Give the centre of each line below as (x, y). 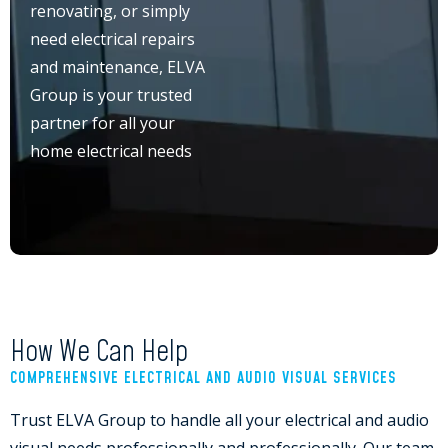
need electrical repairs (112, 39)
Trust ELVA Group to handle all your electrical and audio (219, 420)
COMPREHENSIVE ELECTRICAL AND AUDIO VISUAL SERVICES (203, 378)
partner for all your (102, 123)
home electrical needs (111, 151)
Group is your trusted (111, 95)
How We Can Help (99, 352)
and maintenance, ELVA (117, 67)
